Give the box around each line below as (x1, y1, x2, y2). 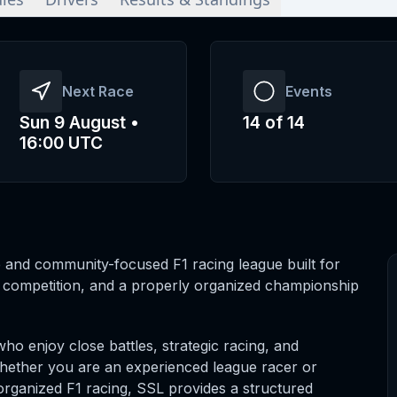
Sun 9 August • (19, 113, 139, 133)
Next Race (61, 82, 134, 100)
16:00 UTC (19, 133, 103, 153)
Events (284, 82, 332, 100)
